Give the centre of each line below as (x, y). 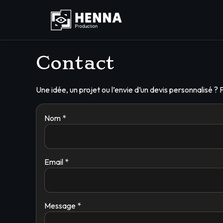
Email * (56, 162)
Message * (63, 206)
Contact (75, 63)
